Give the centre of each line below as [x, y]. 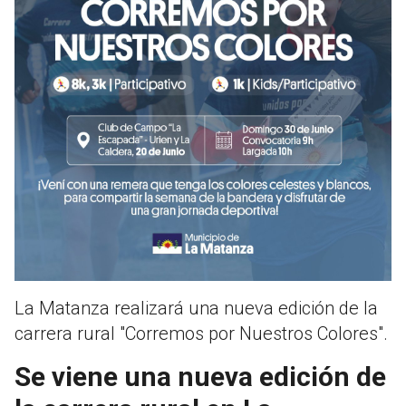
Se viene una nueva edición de [200, 376]
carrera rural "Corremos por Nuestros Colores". [201, 333]
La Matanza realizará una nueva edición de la [196, 308]
